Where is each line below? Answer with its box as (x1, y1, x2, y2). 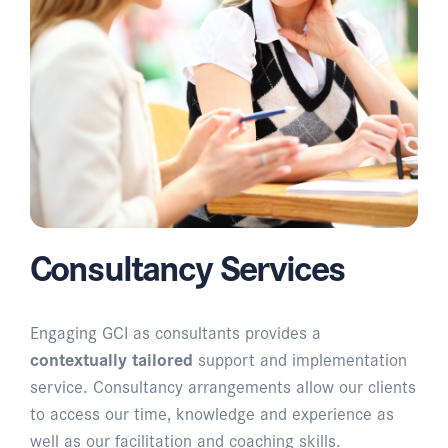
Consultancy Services (30, 237, 345, 293)
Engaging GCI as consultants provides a (30, 317, 321, 345)
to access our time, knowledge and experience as (30, 398, 394, 426)
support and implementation (193, 344, 407, 372)
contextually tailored (30, 344, 193, 372)
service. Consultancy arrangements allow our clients (30, 371, 416, 399)
